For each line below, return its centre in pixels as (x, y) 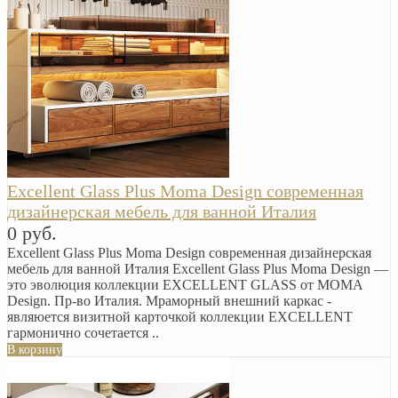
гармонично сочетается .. (83, 333)
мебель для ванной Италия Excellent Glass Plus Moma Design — (198, 269)
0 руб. (32, 234)
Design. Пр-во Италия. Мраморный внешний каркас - (169, 301)
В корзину (35, 350)
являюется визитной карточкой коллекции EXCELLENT (180, 317)
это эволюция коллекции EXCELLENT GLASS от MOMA (185, 285)
